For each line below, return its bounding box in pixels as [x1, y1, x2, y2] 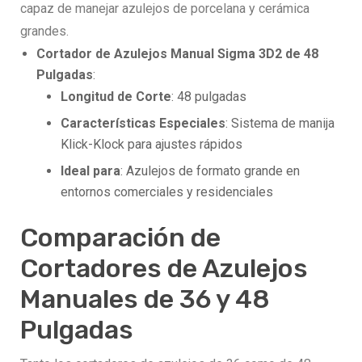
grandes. [20, 23, 69, 40]
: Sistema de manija [225, 116, 335, 132]
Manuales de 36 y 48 [20, 284, 270, 315]
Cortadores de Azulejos [20, 253, 308, 284]
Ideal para [61, 163, 120, 179]
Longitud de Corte [61, 89, 171, 105]
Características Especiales [61, 116, 225, 132]
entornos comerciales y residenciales [61, 184, 273, 200]
